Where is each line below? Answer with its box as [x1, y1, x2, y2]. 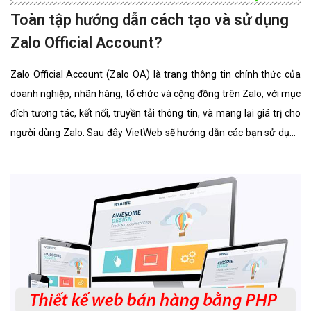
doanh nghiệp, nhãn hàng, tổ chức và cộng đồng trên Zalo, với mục [10, 88, 301, 100]
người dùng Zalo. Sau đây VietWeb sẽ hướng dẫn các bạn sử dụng [10, 127, 301, 139]
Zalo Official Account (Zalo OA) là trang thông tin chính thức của [10, 69, 301, 81]
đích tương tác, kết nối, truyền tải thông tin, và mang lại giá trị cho [10, 108, 301, 119]
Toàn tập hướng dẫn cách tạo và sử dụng [10, 11, 289, 29]
